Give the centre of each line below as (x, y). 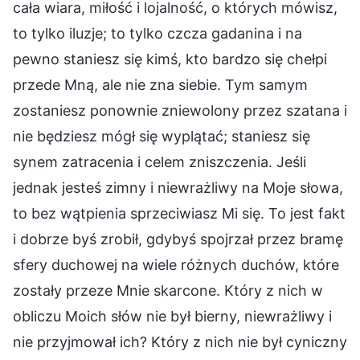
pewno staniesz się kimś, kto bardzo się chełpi (170, 59)
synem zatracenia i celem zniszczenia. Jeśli (160, 162)
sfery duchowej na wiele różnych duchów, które (176, 264)
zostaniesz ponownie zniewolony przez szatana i (180, 110)
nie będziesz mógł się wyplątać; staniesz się (162, 136)
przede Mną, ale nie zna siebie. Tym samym (160, 84)
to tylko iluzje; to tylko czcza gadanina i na (157, 33)
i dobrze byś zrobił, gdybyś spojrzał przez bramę (178, 239)
